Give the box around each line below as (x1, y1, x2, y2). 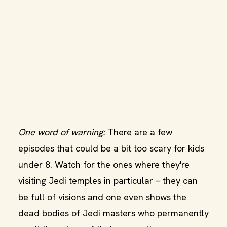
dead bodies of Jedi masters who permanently (18, 207, 209, 219)
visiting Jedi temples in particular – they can (18, 175, 198, 186)
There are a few (105, 126, 172, 138)
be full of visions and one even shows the (18, 191, 186, 203)
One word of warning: (18, 126, 105, 138)
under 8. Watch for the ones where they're (18, 159, 190, 170)
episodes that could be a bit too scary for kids (18, 142, 204, 154)
